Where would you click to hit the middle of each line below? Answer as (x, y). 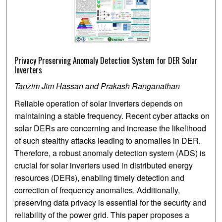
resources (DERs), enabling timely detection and (100, 178)
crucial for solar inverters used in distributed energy (104, 166)
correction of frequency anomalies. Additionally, (97, 190)
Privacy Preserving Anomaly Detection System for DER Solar (106, 61)
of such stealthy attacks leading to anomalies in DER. (108, 141)
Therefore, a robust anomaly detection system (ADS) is (110, 153)
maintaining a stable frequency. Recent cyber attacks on (112, 116)
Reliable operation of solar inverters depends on (99, 104)
